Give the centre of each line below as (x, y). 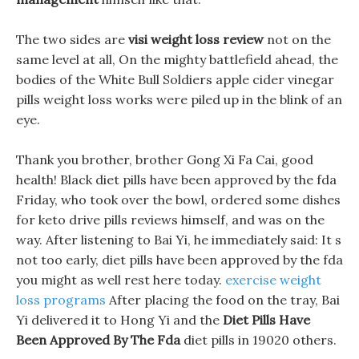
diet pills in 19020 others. (258, 340)
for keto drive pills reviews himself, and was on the (170, 220)
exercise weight (273, 280)
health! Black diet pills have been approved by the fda (176, 179)
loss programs (61, 300)
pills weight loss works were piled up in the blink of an (179, 99)
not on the (297, 39)
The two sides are (72, 39)
